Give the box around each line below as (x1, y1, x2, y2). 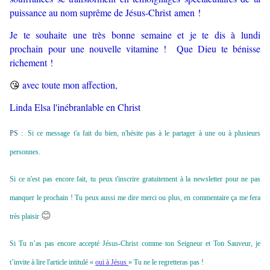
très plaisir (10, 212, 41, 221)
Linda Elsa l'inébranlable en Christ (10, 101, 140, 114)
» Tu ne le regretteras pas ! (128, 258, 204, 267)
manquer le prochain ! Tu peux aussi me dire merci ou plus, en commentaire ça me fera (10, 193, 260, 202)
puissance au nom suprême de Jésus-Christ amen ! (10, 6, 201, 19)
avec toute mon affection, (22, 78, 121, 92)
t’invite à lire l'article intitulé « (10, 258, 95, 267)
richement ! (10, 56, 53, 69)
